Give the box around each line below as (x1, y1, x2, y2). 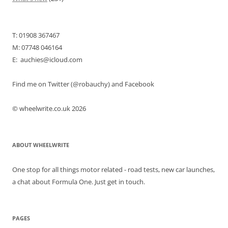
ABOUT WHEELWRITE (12, 140, 69, 149)
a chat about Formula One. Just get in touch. (12, 177, 145, 186)
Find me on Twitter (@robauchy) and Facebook (12, 79, 154, 89)
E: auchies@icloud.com (12, 54, 82, 64)
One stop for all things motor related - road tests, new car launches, (12, 164, 215, 174)
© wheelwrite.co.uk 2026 (12, 103, 86, 113)
